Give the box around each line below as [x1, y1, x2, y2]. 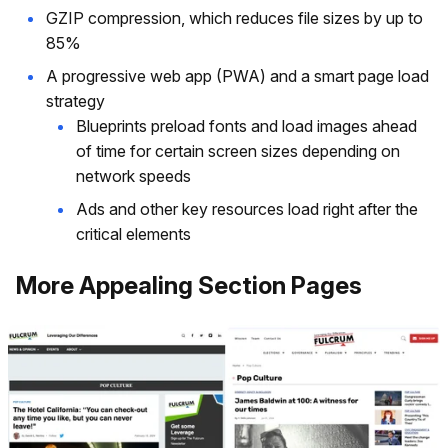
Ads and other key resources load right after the [76, 199, 418, 220]
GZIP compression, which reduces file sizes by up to [46, 8, 423, 29]
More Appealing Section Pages [16, 271, 362, 301]
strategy [46, 91, 105, 112]
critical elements [76, 224, 191, 245]
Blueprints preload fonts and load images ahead [76, 116, 417, 137]
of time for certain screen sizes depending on [76, 141, 400, 162]
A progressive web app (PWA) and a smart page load [46, 66, 429, 87]
